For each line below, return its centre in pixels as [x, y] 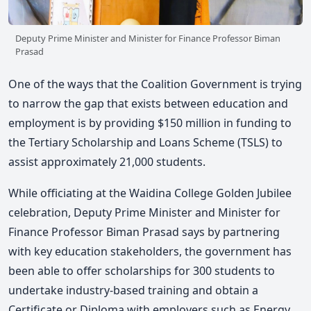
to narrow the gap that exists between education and [148, 103]
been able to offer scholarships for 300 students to [142, 271]
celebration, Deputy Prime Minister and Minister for [144, 213]
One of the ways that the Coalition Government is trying [155, 84]
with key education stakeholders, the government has [150, 252]
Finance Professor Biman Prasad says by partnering [144, 232]
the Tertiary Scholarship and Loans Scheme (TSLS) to [145, 142]
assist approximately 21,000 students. [107, 161]
